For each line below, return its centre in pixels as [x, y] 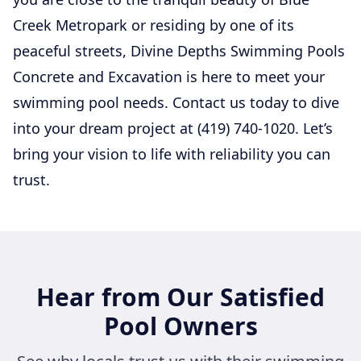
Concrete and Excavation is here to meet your [169, 76]
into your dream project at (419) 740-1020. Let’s [173, 128]
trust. [31, 179]
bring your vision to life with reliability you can [172, 154]
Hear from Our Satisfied [180, 297]
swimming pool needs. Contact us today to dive [176, 102]
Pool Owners [180, 326]
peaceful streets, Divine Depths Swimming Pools [179, 50]
